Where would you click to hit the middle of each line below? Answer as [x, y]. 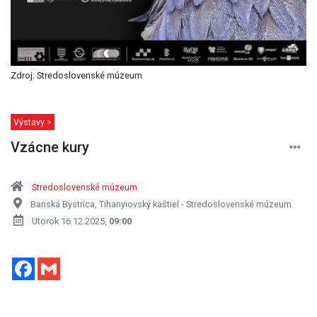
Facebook [59, 263]
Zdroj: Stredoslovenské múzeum [76, 75]
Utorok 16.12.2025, [70, 221]
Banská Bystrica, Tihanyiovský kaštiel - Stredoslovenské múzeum [161, 204]
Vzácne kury [50, 147]
